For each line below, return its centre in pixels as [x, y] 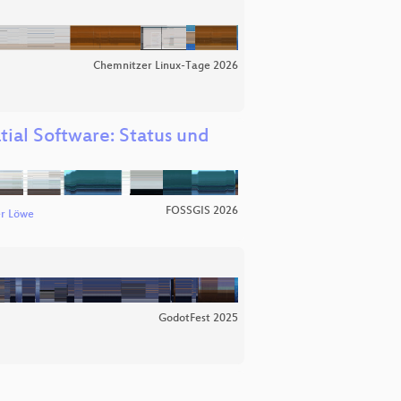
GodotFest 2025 [198, 319]
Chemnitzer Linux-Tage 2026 [166, 66]
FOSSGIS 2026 [202, 211]
